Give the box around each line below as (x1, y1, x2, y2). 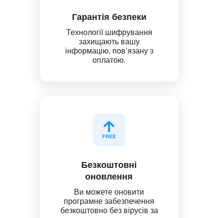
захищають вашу (78, 35, 140, 47)
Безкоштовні (81, 158, 137, 171)
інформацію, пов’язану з (65, 44, 153, 56)
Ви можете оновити (74, 185, 144, 197)
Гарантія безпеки (72, 10, 146, 23)
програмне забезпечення (64, 195, 154, 206)
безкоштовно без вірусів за (60, 204, 158, 216)
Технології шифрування (66, 26, 152, 37)
